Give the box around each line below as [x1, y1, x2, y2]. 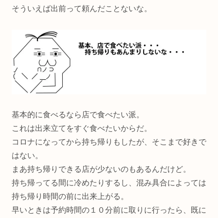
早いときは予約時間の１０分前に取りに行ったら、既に [12, 206, 206, 215]
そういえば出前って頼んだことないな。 [12, 4, 152, 13]
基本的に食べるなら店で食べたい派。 [12, 110, 144, 119]
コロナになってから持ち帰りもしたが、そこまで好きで [12, 138, 206, 146]
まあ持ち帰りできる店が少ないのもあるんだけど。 [12, 165, 191, 174]
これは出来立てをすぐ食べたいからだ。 [12, 124, 152, 133]
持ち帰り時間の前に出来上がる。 [12, 192, 128, 201]
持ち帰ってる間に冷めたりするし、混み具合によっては [12, 179, 206, 187]
